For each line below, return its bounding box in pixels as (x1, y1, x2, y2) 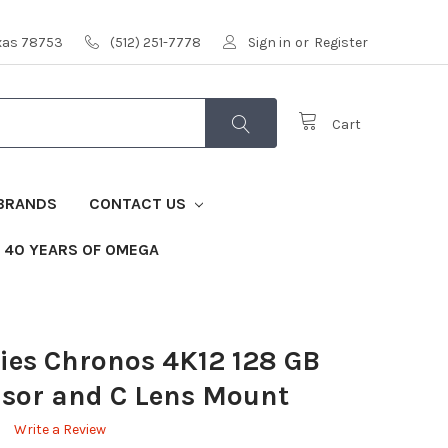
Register (314, 33, 369, 51)
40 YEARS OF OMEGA (4, 239, 160, 259)
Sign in (248, 33, 292, 51)
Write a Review (13, 420, 106, 438)
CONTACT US (89, 193, 191, 213)
